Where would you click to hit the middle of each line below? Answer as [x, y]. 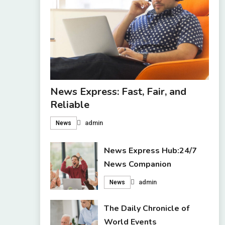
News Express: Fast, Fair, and [118, 92]
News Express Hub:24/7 [151, 151]
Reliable [70, 105]
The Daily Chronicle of [147, 209]
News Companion [138, 164]
